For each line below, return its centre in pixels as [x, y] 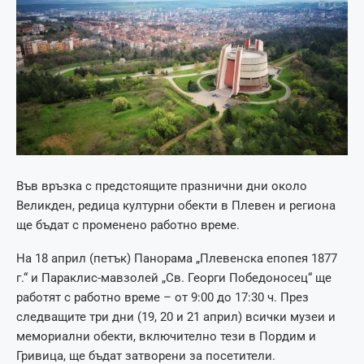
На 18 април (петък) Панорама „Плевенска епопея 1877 [177, 258]
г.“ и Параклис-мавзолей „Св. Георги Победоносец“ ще [174, 277]
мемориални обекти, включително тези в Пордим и [166, 336]
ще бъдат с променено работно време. [128, 225]
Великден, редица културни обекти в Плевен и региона [176, 205]
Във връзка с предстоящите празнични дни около [162, 186]
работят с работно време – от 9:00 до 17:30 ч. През [162, 297]
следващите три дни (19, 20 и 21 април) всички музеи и [176, 316]
